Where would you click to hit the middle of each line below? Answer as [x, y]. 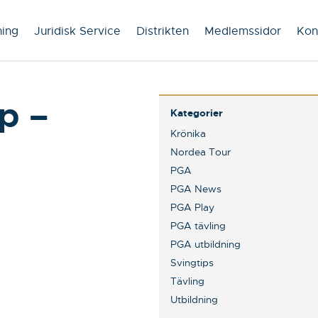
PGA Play [192, 207]
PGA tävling [198, 226]
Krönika [188, 133]
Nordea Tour [201, 152]
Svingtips [192, 263]
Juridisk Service [77, 31]
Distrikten [163, 31]
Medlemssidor [243, 31]
